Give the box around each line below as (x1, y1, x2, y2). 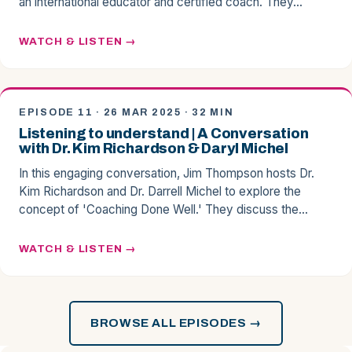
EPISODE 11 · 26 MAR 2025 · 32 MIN (19, 107, 234, 119)
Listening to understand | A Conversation (19, 126, 309, 142)
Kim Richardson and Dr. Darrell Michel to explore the (19, 183, 301, 199)
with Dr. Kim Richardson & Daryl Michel (19, 141, 289, 157)
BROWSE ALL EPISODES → (90, 317, 262, 330)
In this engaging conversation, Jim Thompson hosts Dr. (19, 165, 314, 181)
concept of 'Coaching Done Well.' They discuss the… (19, 201, 308, 217)
